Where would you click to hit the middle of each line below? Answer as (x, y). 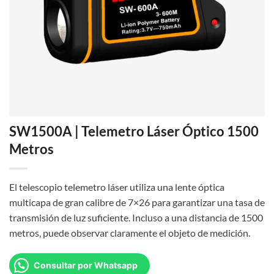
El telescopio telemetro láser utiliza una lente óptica (117, 187)
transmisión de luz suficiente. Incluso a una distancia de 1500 (136, 218)
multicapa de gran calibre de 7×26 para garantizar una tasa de (137, 202)
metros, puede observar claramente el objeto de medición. (130, 233)
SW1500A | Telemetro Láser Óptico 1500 (134, 131)
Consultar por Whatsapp (86, 265)
